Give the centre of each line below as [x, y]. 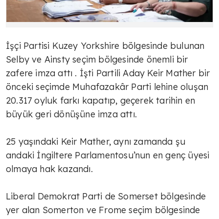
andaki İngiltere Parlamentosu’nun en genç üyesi [108, 155]
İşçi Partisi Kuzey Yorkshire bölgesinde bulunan [105, 46]
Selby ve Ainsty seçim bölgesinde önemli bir [97, 60]
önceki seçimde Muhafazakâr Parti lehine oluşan [107, 87]
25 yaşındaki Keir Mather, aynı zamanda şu [96, 142]
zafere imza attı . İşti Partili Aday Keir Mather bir [108, 73]
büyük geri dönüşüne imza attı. [71, 114]
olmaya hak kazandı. [49, 169]
